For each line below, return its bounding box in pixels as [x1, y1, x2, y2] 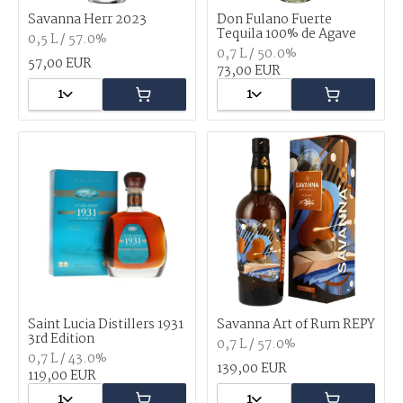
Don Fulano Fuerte [217, 9, 332, 31]
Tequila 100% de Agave [217, 23, 356, 45]
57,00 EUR [28, 53, 92, 75]
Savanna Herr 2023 [28, 9, 147, 31]
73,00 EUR [217, 60, 281, 82]
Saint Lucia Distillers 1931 [28, 314, 184, 336]
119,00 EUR [28, 365, 96, 387]
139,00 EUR [217, 358, 287, 380]
